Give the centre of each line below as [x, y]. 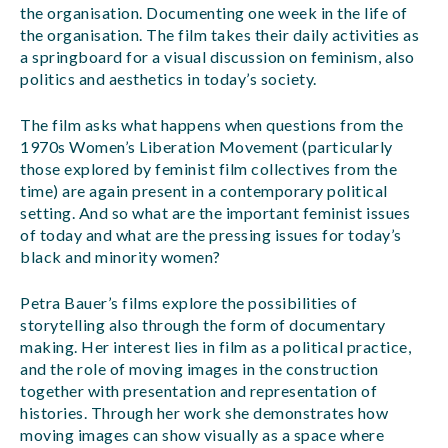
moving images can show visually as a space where [202, 434]
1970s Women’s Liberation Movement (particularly [206, 146]
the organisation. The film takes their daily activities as [219, 34]
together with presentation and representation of [198, 390]
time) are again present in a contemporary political [204, 190]
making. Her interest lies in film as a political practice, [215, 346]
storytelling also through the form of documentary [203, 324]
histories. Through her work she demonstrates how [204, 412]
